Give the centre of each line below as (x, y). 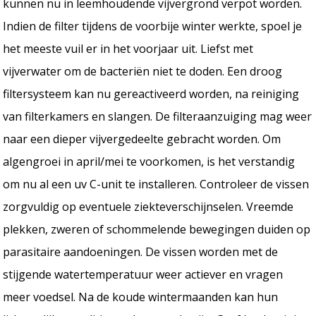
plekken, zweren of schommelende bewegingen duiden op (157, 229)
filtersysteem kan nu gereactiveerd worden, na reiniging (151, 93)
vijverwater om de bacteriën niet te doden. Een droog (143, 71)
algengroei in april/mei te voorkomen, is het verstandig (149, 161)
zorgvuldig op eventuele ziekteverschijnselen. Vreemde (148, 206)
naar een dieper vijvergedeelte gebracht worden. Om (142, 139)
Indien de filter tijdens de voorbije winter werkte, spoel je (153, 26)
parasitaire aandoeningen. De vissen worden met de (141, 251)
